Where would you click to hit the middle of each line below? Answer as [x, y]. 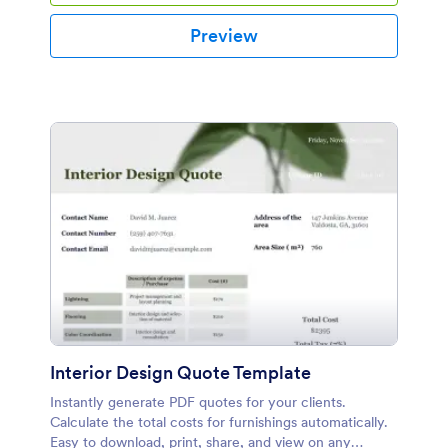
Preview [224, 35]
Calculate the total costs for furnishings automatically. [219, 422]
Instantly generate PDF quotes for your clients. [198, 402]
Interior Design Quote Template [180, 372]
